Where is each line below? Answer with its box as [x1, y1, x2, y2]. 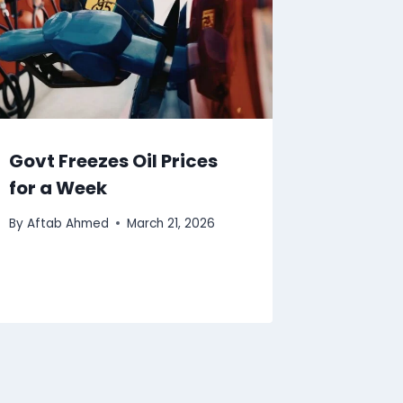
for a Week [9, 175, 108, 201]
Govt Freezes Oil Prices [9, 148, 219, 174]
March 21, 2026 [126, 214, 215, 232]
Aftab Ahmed [26, 214, 109, 232]
